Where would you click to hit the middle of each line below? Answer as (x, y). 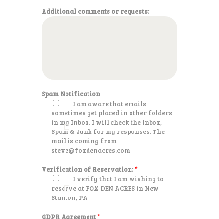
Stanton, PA (69, 198)
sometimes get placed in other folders (111, 113)
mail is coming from (84, 141)
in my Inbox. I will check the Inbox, (106, 122)
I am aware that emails (109, 104)
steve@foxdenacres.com (90, 150)
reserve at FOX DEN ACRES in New (105, 188)
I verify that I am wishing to (118, 179)
